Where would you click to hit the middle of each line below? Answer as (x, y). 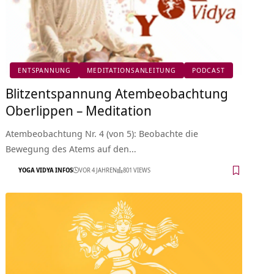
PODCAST (209, 70)
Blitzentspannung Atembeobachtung (117, 93)
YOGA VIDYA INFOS (46, 170)
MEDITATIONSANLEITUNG (131, 70)
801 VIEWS (137, 170)
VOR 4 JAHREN (98, 170)
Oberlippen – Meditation (79, 110)
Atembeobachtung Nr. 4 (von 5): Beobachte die (102, 133)
